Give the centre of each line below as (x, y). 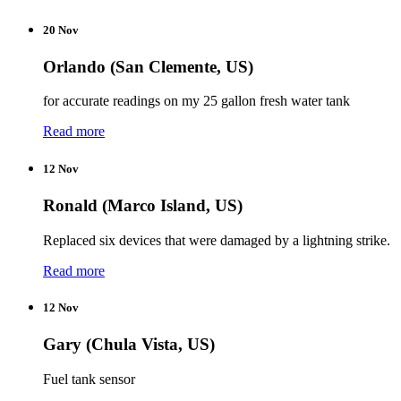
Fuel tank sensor (89, 379)
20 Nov (61, 30)
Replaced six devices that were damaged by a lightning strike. (217, 240)
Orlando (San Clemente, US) (148, 66)
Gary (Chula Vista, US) (129, 344)
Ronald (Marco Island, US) (143, 205)
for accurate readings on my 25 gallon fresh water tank (196, 101)
